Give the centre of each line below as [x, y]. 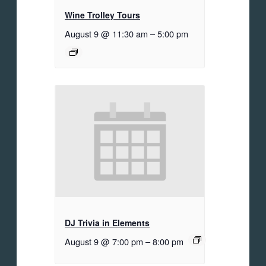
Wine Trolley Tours [102, 15]
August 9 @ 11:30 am [106, 33]
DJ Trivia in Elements [107, 223]
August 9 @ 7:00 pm [104, 242]
